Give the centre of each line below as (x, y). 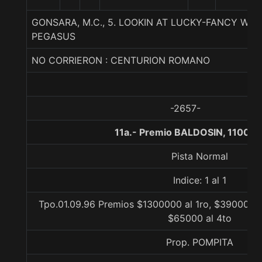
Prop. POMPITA (200, 242)
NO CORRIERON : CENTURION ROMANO (121, 60)
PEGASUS (54, 36)
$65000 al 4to (200, 218)
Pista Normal (200, 156)
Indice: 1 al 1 (200, 180)
